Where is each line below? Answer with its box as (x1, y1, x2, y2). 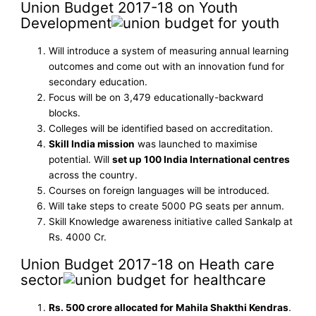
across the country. (49, 169, 138, 181)
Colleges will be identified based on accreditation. (49, 123, 274, 135)
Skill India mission (49, 138, 135, 150)
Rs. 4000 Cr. (49, 231, 107, 243)
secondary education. (49, 76, 148, 88)
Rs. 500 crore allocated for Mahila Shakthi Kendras (49, 302, 289, 314)
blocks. (49, 107, 81, 119)
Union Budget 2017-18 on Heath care (20, 255, 275, 274)
